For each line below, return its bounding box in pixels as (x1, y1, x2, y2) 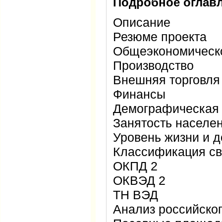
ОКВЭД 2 (113, 173, 166, 187)
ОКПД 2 (113, 159, 158, 173)
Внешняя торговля (113, 73, 220, 87)
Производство (113, 58, 194, 72)
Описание (113, 15, 170, 29)
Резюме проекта (113, 30, 207, 44)
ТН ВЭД (113, 188, 158, 202)
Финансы (113, 87, 166, 101)
